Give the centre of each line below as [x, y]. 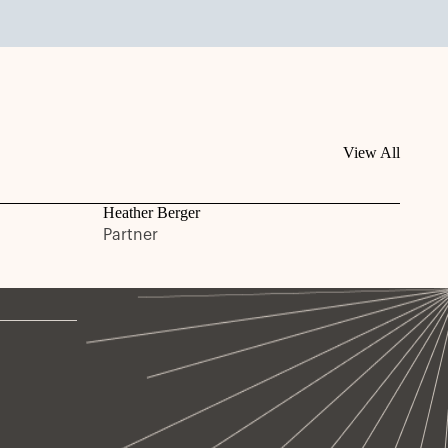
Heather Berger [151, 212]
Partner [130, 235]
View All [371, 152]
